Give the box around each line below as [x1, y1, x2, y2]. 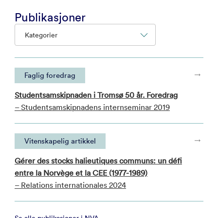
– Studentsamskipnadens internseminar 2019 [15, 102, 170, 112]
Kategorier [25, 30, 57, 39]
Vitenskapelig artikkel [24, 136, 96, 145]
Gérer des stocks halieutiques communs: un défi [15, 156, 182, 165]
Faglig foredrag [24, 71, 75, 80]
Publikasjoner [15, 10, 86, 24]
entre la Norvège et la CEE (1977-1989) [15, 168, 147, 178]
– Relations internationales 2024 [15, 180, 126, 190]
